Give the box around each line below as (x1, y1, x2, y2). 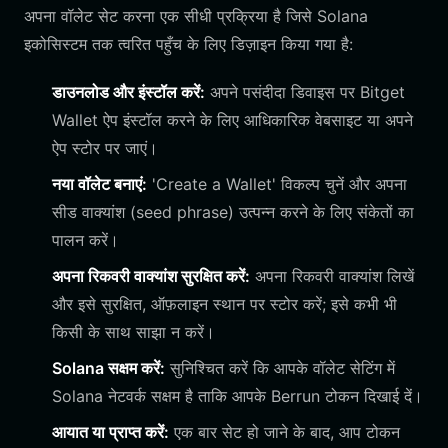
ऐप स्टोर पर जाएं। (52, 138, 158, 158)
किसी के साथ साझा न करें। (52, 322, 215, 342)
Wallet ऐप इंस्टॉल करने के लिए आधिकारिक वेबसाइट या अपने (52, 110, 413, 130)
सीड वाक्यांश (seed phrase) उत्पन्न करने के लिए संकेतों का (52, 202, 414, 222)
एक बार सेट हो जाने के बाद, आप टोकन (169, 422, 400, 442)
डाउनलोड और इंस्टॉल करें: (52, 82, 205, 102)
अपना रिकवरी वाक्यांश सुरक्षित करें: (52, 266, 250, 286)
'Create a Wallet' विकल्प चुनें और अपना (147, 174, 407, 194)
